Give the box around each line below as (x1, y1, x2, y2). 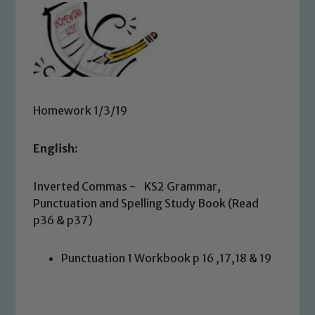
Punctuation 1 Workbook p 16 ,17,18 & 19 (61, 250, 272, 265)
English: (33, 141, 79, 155)
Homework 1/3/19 (33, 103, 128, 117)
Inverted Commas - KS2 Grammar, (33, 179, 221, 193)
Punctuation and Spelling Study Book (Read (33, 195, 259, 210)
